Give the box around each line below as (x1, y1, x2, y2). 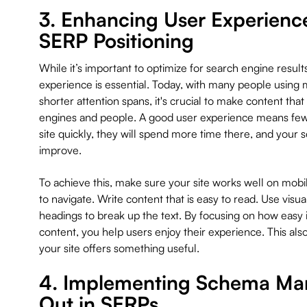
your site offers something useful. (38, 241, 199, 255)
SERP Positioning (38, 28, 194, 53)
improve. (38, 143, 82, 157)
